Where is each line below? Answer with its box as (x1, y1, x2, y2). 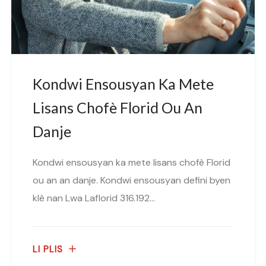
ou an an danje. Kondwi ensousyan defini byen (33, 173, 230, 186)
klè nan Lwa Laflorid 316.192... (33, 191, 155, 204)
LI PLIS (33, 243, 63, 256)
